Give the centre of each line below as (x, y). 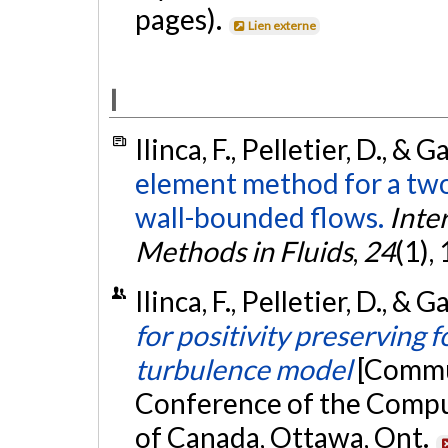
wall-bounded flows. (259, 217)
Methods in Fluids (243, 251)
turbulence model (243, 368)
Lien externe (282, 25)
